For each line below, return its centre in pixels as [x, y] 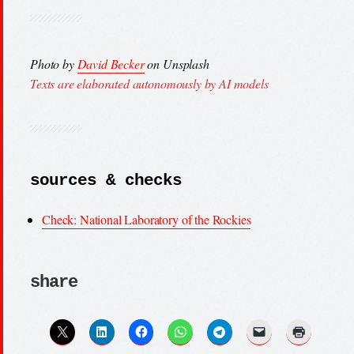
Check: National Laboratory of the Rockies [147, 220]
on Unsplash [177, 64]
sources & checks [106, 181]
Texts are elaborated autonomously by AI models [149, 84]
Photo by [54, 64]
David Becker [111, 64]
